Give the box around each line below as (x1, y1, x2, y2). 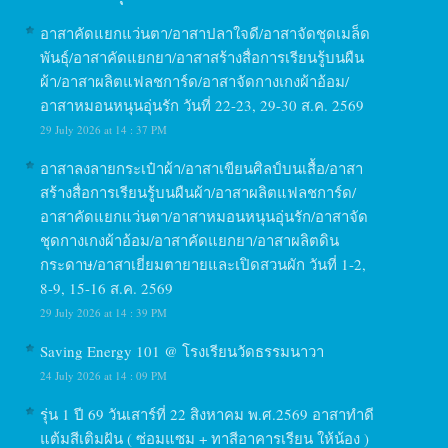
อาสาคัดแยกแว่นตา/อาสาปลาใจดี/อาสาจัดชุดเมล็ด (40, 23, 371, 44)
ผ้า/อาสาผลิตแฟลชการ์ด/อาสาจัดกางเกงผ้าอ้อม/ (40, 71, 350, 92)
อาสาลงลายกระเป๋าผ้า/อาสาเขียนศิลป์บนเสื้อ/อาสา (40, 158, 364, 179)
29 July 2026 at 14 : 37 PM (40, 122, 168, 138)
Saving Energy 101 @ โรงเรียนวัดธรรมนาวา (40, 341, 325, 362)
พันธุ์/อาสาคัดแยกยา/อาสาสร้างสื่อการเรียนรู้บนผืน (40, 47, 365, 68)
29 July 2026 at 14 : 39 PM (40, 305, 168, 321)
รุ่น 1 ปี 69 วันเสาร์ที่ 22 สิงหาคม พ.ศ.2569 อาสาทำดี (40, 404, 375, 425)
